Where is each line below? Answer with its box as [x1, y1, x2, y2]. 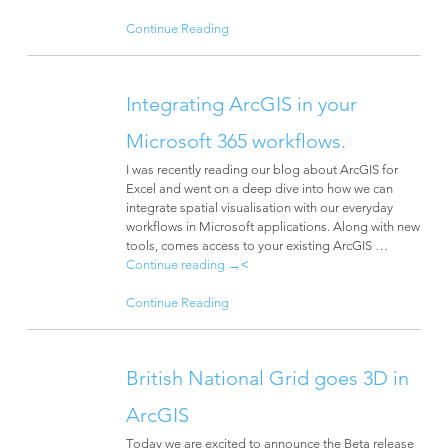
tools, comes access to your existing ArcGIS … [125, 237, 388, 254]
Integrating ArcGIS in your [125, 92, 357, 117]
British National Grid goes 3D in [125, 365, 409, 390]
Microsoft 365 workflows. [125, 129, 346, 154]
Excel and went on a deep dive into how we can [125, 180, 393, 197]
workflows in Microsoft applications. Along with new [125, 218, 420, 235]
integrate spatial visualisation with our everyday [125, 199, 393, 216]
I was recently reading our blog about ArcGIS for [125, 161, 398, 178]
